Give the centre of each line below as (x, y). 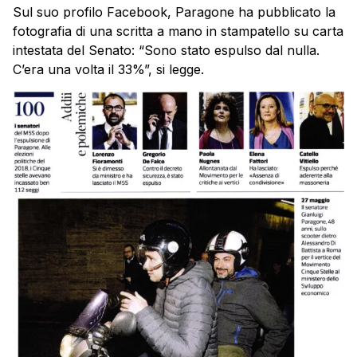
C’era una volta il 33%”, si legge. (108, 69)
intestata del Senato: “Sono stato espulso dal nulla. (166, 50)
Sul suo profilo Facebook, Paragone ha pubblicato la (174, 12)
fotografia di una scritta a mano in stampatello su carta (178, 31)
